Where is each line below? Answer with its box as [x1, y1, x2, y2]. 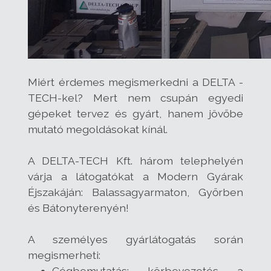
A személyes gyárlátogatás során [28, 232, 243, 246]
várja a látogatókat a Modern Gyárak [28, 169, 243, 183]
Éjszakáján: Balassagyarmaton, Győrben [28, 185, 243, 198]
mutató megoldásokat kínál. [28, 122, 168, 135]
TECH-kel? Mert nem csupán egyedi [28, 91, 243, 104]
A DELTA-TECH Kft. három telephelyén [28, 154, 243, 167]
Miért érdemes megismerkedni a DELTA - [28, 75, 243, 88]
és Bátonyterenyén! [28, 201, 129, 214]
